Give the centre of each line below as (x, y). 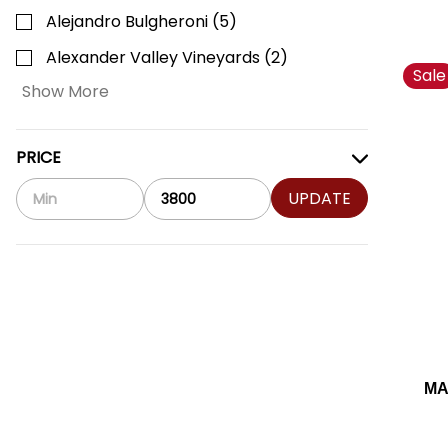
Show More (65, 91)
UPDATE (319, 198)
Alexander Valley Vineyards (153, 57)
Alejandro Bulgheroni (127, 21)
